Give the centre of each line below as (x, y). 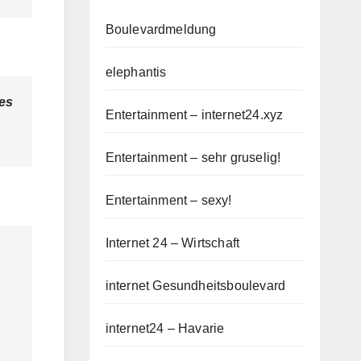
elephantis (136, 73)
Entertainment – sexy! (168, 201)
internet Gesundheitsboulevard (195, 286)
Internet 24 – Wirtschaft (172, 243)
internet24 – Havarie (165, 329)
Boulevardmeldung (161, 30)
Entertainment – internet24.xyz (194, 115)
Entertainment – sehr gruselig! (193, 158)
